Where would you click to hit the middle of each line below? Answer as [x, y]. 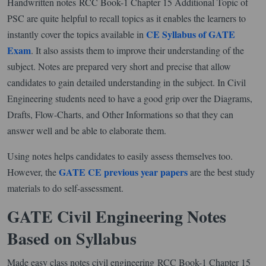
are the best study [221, 172]
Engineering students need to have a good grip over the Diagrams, [130, 98]
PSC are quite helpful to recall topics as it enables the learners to [126, 18]
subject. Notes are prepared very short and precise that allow [119, 66]
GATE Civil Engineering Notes [117, 216]
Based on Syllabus [72, 238]
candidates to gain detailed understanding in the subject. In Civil [126, 82]
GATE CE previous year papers [123, 172]
